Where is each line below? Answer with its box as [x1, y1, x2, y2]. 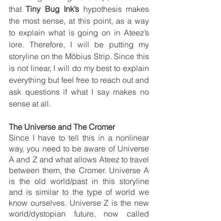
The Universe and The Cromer [9, 121, 115, 132]
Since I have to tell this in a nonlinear [9, 132, 149, 143]
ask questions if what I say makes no [9, 86, 149, 97]
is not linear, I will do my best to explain [9, 63, 149, 73]
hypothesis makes [79, 3, 149, 14]
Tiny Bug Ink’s [26, 3, 79, 14]
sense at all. [9, 98, 51, 109]
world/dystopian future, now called [9, 208, 149, 219]
